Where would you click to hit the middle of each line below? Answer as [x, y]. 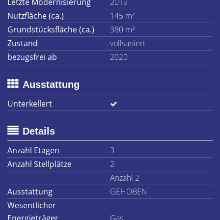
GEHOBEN [129, 192]
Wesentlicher [32, 205]
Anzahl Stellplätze [40, 164]
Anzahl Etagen [33, 150]
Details [39, 131]
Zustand [23, 43]
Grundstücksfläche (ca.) [51, 29]
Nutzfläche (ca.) [36, 16]
